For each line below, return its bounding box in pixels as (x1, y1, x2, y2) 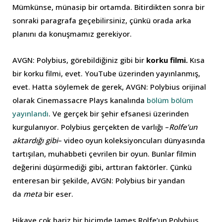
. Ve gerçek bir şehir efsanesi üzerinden (49, 108, 189, 118)
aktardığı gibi (12, 135, 58, 145)
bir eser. (42, 188, 73, 199)
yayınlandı (12, 108, 49, 118)
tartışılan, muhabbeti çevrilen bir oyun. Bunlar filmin (12, 148, 196, 159)
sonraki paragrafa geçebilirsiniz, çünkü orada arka (12, 15, 191, 25)
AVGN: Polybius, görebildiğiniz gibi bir (12, 55, 146, 65)
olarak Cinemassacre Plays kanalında (12, 95, 147, 105)
